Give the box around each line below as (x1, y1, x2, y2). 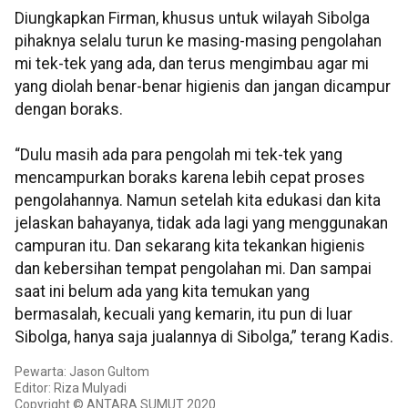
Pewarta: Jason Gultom (15, 364, 149, 380)
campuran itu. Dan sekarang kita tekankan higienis (15, 237, 365, 256)
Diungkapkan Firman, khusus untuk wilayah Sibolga (15, 9, 370, 28)
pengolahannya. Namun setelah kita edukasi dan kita (15, 191, 381, 210)
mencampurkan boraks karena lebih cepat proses (15, 168, 365, 188)
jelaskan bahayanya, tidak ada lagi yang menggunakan (15, 214, 388, 233)
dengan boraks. (15, 100, 123, 119)
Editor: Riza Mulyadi (15, 381, 127, 396)
